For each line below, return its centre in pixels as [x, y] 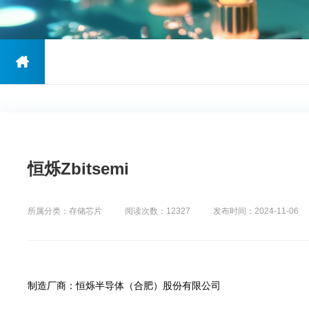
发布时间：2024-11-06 [256, 211]
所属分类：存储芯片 [65, 211]
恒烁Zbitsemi [78, 169]
